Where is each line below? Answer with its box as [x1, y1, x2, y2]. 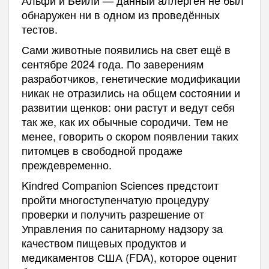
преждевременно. [21, 156, 112, 172]
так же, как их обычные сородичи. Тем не [21, 113, 228, 129]
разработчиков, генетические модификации [21, 70, 240, 86]
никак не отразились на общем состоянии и [21, 84, 240, 100]
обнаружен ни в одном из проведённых [21, 6, 220, 22]
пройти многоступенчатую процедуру [21, 191, 209, 207]
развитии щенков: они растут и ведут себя [21, 98, 235, 115]
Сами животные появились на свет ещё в [21, 41, 231, 57]
